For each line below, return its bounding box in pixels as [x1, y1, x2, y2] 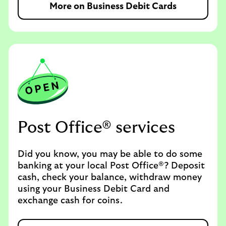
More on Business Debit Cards [49, 2, 177, 11]
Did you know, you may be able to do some [18, 150, 202, 159]
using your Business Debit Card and [18, 185, 169, 194]
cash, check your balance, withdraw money [18, 173, 202, 182]
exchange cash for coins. [18, 196, 125, 205]
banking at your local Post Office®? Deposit [18, 161, 205, 171]
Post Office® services [18, 120, 175, 136]
